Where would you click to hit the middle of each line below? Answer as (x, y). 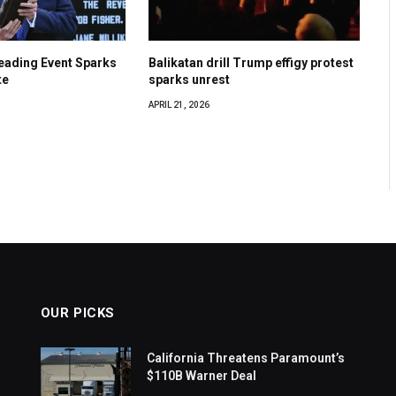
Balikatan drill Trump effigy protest (251, 63)
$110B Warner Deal (201, 376)
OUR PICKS (78, 313)
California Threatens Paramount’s (245, 358)
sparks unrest (190, 80)
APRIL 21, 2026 (179, 105)
